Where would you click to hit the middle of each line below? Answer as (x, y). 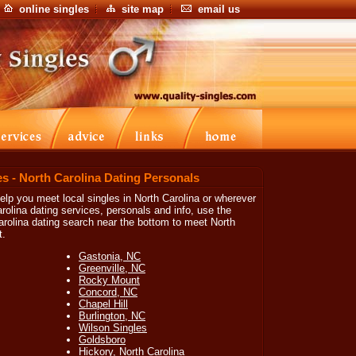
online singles (54, 9)
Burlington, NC (112, 316)
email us (219, 9)
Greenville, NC (112, 268)
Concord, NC (108, 292)
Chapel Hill (103, 304)
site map (143, 9)
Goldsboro (102, 340)
